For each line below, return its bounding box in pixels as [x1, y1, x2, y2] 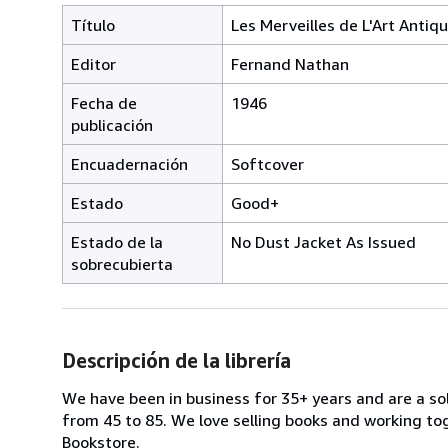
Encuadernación [71, 153, 188, 174]
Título [71, 14, 115, 35]
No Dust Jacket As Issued [231, 231, 416, 252]
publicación [71, 114, 153, 135]
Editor [71, 53, 116, 74]
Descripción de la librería [62, 348, 291, 372]
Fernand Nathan [231, 53, 349, 74]
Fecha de [71, 92, 137, 113]
